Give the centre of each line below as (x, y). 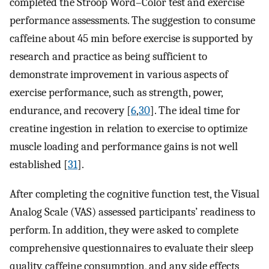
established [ (39, 165)
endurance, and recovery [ (70, 111)
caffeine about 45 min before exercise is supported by (131, 39)
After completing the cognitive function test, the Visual (134, 194)
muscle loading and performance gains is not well (124, 147)
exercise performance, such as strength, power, (116, 93)
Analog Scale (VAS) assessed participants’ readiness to (132, 212)
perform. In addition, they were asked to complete (124, 230)
